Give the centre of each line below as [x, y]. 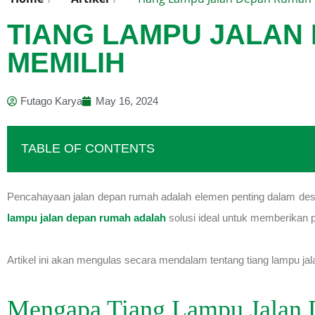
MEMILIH [66, 63]
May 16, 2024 [127, 101]
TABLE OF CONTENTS [88, 148]
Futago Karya [51, 101]
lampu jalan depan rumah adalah [86, 218]
